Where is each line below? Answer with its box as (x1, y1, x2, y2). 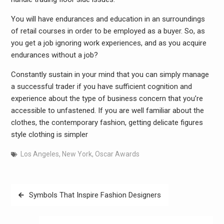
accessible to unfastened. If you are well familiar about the (10, 106, 204, 115)
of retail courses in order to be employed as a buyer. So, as (10, 26, 205, 35)
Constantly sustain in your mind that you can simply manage (10, 70, 209, 79)
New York (61, 150, 92, 158)
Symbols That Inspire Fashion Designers (28, 190, 161, 199)
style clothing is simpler (10, 130, 88, 139)
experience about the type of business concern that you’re (10, 94, 203, 103)
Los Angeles (20, 150, 59, 158)
